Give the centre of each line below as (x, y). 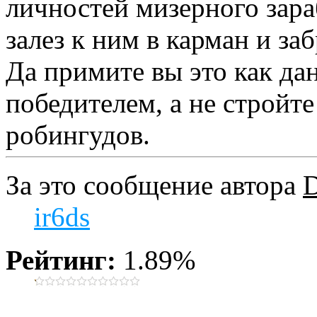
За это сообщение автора (154, 185)
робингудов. (78, 134)
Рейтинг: (61, 260)
